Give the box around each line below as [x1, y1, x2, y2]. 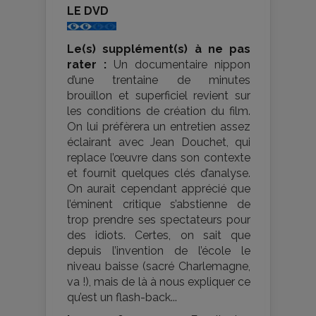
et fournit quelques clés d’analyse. [67, 166, 250, 181]
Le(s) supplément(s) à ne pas [67, 42, 250, 56]
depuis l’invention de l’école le [67, 244, 250, 258]
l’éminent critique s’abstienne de [67, 197, 250, 212]
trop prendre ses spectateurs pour [67, 213, 250, 227]
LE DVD [67, 4, 109, 18]
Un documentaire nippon [114, 58, 250, 72]
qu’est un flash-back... [67, 291, 177, 305]
